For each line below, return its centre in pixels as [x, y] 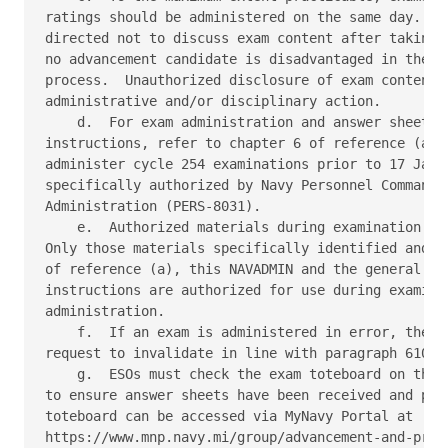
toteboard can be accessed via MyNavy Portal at [233, 415]
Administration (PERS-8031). [157, 205]
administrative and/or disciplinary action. [217, 100]
